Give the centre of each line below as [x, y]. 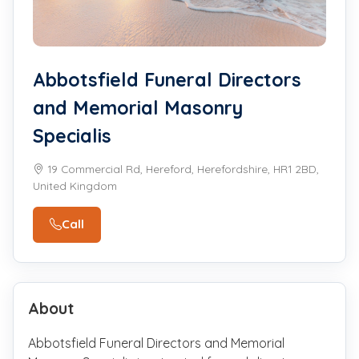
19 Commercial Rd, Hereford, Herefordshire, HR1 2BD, [182, 169]
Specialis [72, 135]
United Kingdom [75, 186]
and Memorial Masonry [138, 107]
